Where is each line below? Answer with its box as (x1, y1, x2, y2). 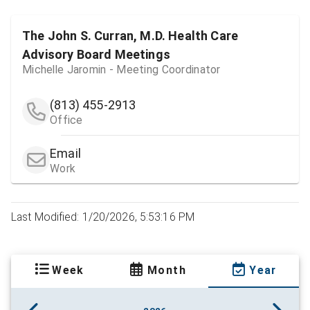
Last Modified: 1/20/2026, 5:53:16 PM (11, 210, 195, 224)
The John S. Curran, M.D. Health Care (22, 28, 239, 44)
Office (50, 113, 83, 127)
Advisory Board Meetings (22, 47, 170, 62)
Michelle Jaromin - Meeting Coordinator (22, 63, 221, 77)
